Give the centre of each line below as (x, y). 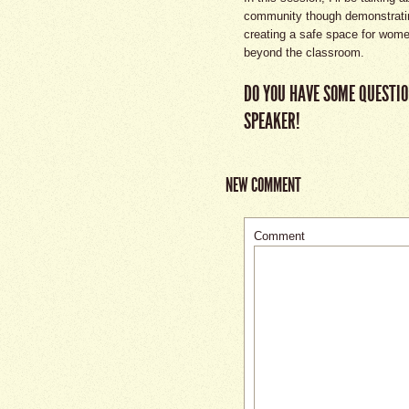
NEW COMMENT (263, 185)
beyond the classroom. (304, 52)
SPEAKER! (272, 121)
